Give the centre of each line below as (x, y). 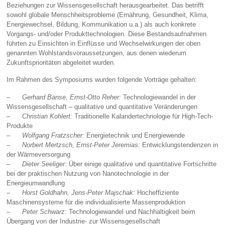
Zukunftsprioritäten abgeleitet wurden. (61, 62)
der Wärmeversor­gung (39, 155)
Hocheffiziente (157, 193)
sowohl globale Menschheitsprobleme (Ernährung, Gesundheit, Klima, (108, 15)
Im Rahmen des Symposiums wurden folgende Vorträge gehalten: (102, 80)
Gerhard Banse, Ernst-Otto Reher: (72, 97)
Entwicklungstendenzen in (179, 145)
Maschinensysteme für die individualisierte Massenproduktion (96, 202)
